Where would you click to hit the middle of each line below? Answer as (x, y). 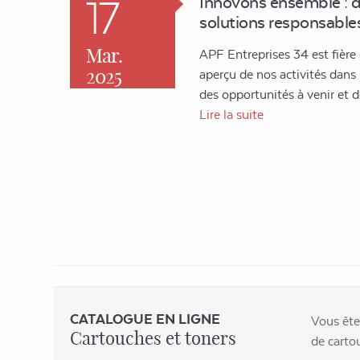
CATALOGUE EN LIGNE (145, 319)
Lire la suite (232, 114)
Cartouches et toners (153, 338)
